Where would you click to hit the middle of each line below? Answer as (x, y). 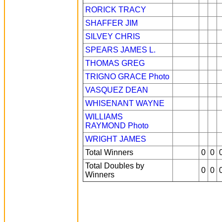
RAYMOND (106, 126)
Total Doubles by (115, 166)
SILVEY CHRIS (113, 36)
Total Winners (109, 152)
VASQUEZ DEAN (117, 90)
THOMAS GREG (115, 63)
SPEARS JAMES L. (120, 50)
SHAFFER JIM (111, 23)
